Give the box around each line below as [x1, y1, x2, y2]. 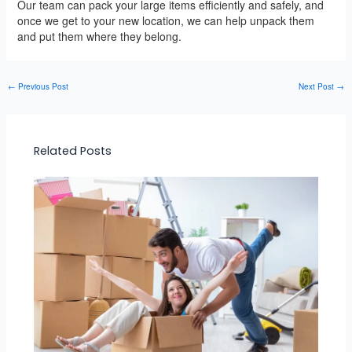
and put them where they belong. [16, 28, 181, 45]
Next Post [299, 81, 337, 93]
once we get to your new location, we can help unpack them [16, 13, 314, 29]
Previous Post [15, 81, 68, 93]
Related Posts [33, 143, 112, 159]
